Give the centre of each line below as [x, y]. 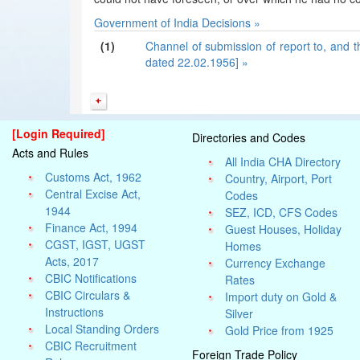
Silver [239, 313]
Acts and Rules [50, 153]
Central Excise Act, [93, 194]
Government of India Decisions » [177, 22]
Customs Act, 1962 [94, 177]
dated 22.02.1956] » [197, 62]
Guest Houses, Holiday [284, 229]
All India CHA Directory [283, 162]
